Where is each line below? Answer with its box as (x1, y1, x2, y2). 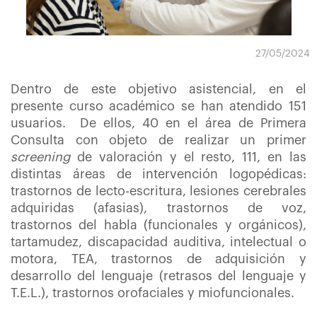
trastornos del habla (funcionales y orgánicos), (11, 219, 306, 231)
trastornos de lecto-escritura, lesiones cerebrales (11, 185, 306, 197)
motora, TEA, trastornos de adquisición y (11, 253, 306, 265)
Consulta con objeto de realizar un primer (11, 134, 306, 146)
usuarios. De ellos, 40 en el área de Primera (11, 117, 306, 129)
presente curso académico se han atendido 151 (11, 100, 306, 113)
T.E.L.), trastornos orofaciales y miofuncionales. (11, 287, 294, 299)
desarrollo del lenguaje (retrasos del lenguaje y (11, 270, 306, 282)
